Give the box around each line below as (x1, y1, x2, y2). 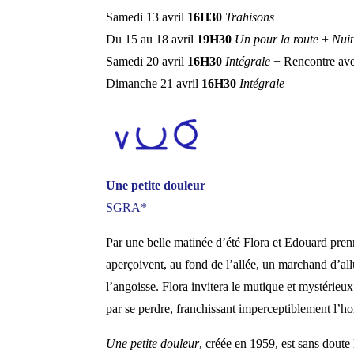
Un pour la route (235, 32, 319, 46)
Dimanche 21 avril (106, 76, 202, 90)
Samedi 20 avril (106, 54, 188, 68)
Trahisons (225, 9, 275, 24)
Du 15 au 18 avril (106, 32, 198, 46)
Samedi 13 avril (106, 9, 188, 24)
